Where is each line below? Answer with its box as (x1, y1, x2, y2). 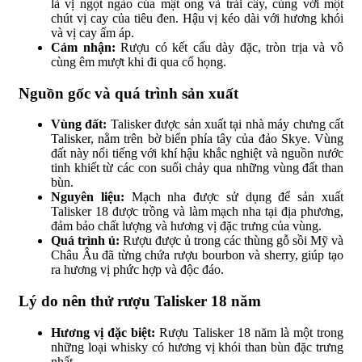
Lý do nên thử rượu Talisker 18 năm (19, 293, 261, 310)
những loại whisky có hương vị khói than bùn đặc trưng (51, 339, 343, 354)
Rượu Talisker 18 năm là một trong (155, 325, 344, 339)
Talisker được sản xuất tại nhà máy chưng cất (107, 117, 344, 132)
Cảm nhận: (51, 40, 116, 55)
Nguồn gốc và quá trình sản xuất (19, 84, 238, 102)
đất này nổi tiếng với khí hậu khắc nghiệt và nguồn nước (51, 146, 343, 161)
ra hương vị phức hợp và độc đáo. (51, 263, 224, 277)
